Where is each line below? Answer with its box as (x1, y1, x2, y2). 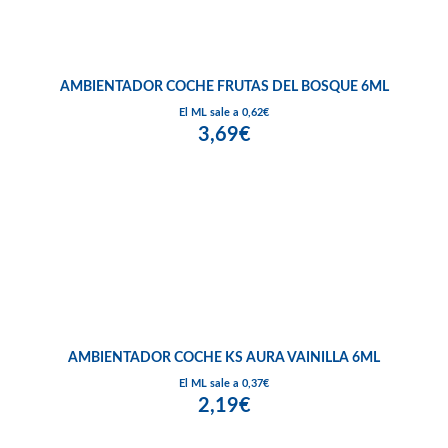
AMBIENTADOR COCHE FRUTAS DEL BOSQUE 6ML (59, 79, 389, 94)
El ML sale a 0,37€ (179, 377, 269, 389)
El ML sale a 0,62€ (179, 106, 269, 118)
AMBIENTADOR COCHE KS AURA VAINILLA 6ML (67, 350, 381, 365)
